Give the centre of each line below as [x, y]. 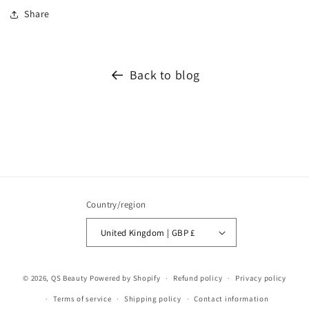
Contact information [231, 299]
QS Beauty [69, 278]
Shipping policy [153, 299]
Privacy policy [260, 278]
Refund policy [198, 278]
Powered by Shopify [125, 278]
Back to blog [165, 74]
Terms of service [82, 299]
